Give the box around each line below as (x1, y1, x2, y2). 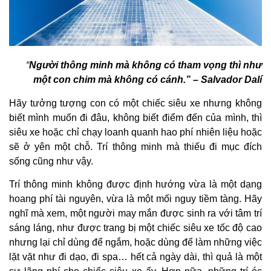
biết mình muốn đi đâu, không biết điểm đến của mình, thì (9, 112, 262, 123)
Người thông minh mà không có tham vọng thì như (29, 60, 262, 71)
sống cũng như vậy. (9, 155, 96, 166)
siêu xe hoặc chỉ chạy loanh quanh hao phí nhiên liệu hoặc (9, 126, 262, 137)
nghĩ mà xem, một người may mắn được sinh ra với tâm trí (9, 207, 262, 218)
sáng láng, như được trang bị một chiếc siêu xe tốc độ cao (9, 222, 262, 233)
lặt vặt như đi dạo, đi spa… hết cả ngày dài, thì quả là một (9, 251, 262, 262)
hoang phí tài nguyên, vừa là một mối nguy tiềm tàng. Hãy (9, 193, 262, 204)
